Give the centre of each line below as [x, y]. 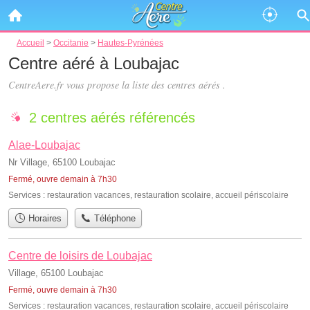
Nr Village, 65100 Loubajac [62, 162]
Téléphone [114, 219]
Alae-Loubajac [44, 145]
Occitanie [71, 43]
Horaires [43, 219]
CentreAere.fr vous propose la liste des [88, 85]
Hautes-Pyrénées [130, 43]
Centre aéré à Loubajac [94, 63]
